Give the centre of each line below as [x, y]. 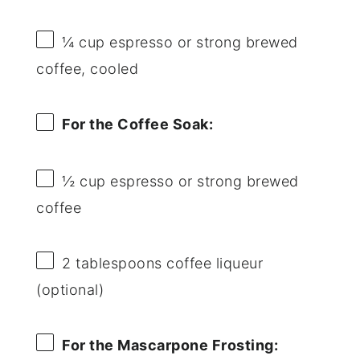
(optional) [70, 289]
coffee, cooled [88, 69]
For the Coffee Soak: [138, 125]
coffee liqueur [213, 263]
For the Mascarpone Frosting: [170, 345]
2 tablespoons [112, 263]
